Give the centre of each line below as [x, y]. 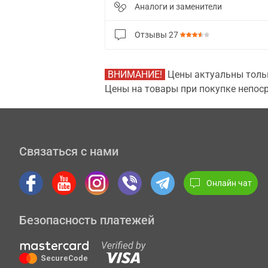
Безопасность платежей [87, 220]
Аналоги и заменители [178, 7]
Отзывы [152, 35]
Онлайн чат [229, 183]
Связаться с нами [69, 151]
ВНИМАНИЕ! [135, 74]
